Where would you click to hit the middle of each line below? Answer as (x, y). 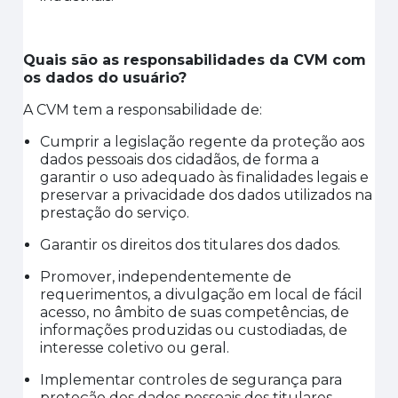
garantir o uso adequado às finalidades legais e (205, 177)
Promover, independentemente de (166, 277)
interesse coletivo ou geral (134, 348)
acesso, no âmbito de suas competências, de (195, 312)
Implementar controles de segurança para (191, 380)
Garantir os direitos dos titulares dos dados (189, 245)
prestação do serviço (114, 213)
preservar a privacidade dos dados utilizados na (207, 195)
